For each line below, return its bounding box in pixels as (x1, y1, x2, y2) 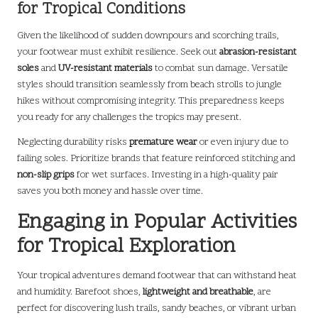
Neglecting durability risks (17, 135, 129, 149)
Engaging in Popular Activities (17, 208, 297, 237)
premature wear (129, 135, 197, 149)
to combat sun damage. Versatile (153, 61, 288, 75)
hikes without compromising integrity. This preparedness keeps (17, 94, 285, 108)
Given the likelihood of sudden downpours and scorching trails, (17, 28, 279, 43)
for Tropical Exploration (17, 232, 236, 261)
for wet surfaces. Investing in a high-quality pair (75, 168, 278, 182)
